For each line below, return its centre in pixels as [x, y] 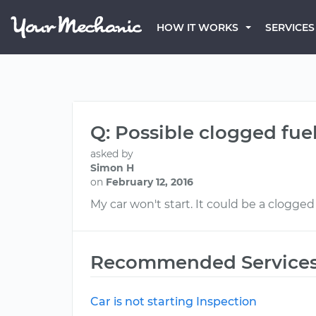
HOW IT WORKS [197, 28]
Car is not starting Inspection [174, 302]
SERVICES [290, 28]
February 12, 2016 [150, 182]
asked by [112, 154]
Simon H [112, 168]
